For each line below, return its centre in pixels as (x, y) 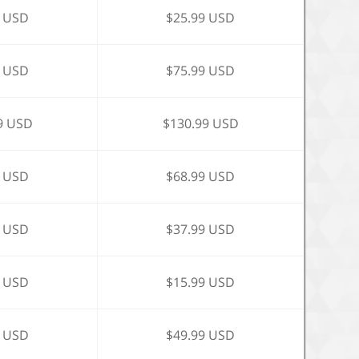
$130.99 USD (200, 123)
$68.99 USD (201, 176)
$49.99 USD (201, 335)
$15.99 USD (201, 282)
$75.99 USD (201, 71)
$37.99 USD (201, 229)
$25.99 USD (201, 18)
